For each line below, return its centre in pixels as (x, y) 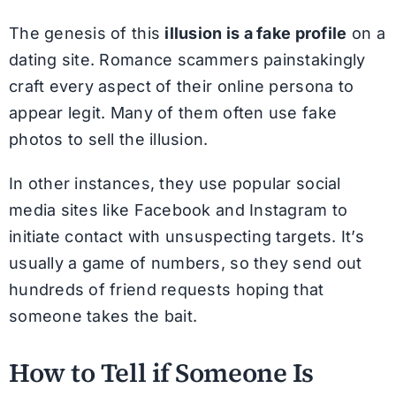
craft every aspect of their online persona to (181, 86)
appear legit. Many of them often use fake (173, 112)
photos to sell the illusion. (108, 139)
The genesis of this (87, 33)
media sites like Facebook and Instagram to (178, 209)
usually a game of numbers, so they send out (185, 263)
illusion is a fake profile (256, 33)
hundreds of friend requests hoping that (166, 289)
